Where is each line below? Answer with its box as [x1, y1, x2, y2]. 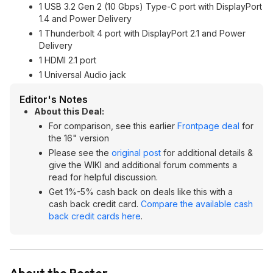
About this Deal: [34, 106, 104, 116]
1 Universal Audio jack [39, 69, 126, 80]
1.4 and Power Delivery [39, 13, 132, 24]
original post [112, 147, 161, 158]
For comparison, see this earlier [49, 121, 177, 131]
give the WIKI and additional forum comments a [49, 160, 237, 170]
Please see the [49, 147, 112, 158]
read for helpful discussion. [49, 172, 158, 182]
